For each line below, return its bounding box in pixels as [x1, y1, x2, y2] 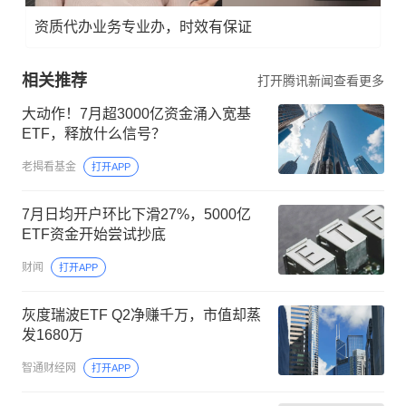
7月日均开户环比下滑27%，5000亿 [22, 206, 251, 222]
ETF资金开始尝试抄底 [22, 226, 166, 242]
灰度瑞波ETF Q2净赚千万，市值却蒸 [22, 306, 111, 323]
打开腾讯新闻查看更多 [257, 72, 384, 88]
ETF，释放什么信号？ [22, 125, 166, 141]
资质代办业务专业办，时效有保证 [34, 18, 252, 34]
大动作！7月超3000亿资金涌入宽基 [22, 105, 251, 121]
